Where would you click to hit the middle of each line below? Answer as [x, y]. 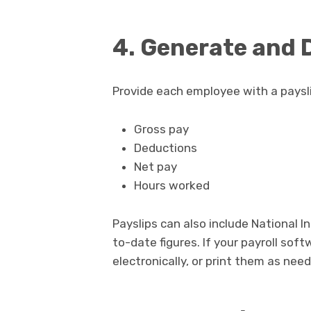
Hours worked [171, 185]
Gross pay [161, 129]
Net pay [155, 166]
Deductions [165, 148]
